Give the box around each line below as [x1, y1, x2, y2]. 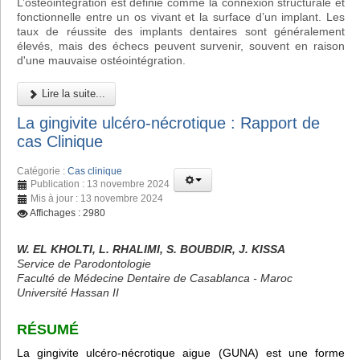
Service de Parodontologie [17, 256, 151, 270]
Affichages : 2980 [30, 207, 105, 219]
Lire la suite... [39, 88, 105, 100]
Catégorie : [17, 165, 67, 177]
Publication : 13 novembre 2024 [31, 178, 170, 190]
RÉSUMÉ [17, 321, 79, 337]
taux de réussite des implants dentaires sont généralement [17, 25, 345, 39]
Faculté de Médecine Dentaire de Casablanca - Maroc [17, 271, 292, 284]
